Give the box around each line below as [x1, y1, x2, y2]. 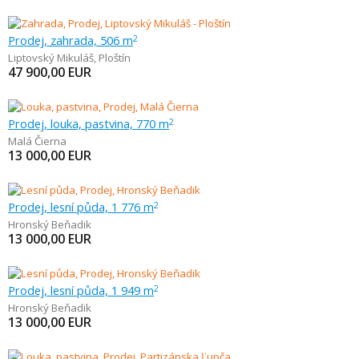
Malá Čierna [8, 134, 67, 148]
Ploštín [99, 50, 131, 65]
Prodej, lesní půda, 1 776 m [8, 199, 154, 215]
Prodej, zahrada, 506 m [8, 32, 133, 48]
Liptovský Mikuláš [8, 50, 94, 65]
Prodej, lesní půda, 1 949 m [8, 282, 154, 298]
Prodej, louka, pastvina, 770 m [8, 115, 169, 131]
